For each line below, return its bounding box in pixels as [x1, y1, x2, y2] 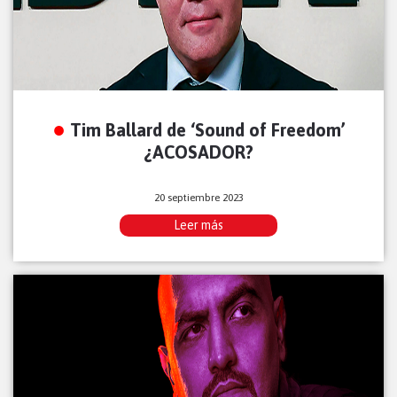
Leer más [174, 218, 223, 233]
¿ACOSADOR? [144, 142, 253, 163]
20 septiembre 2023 [153, 191, 244, 205]
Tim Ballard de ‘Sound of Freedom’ [69, 120, 346, 141]
